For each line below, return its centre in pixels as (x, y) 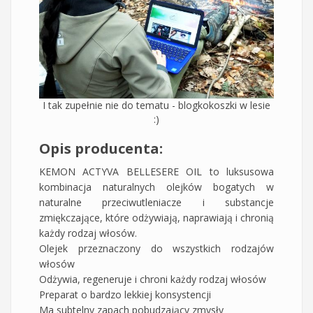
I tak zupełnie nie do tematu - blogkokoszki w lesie (156, 105)
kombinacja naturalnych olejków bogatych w (156, 187)
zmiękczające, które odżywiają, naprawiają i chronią (156, 218)
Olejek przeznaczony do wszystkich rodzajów (156, 249)
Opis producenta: (101, 149)
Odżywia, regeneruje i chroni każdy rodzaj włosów (153, 279)
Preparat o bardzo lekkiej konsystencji (125, 295)
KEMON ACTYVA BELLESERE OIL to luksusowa (156, 172)
